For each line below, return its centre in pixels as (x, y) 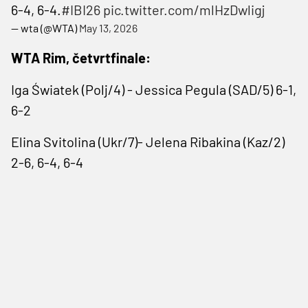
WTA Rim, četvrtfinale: (81, 57)
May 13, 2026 (108, 27)
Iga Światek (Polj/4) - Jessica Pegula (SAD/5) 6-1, (154, 89)
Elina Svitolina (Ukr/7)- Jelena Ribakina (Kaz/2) (148, 141)
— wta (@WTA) (45, 27)
